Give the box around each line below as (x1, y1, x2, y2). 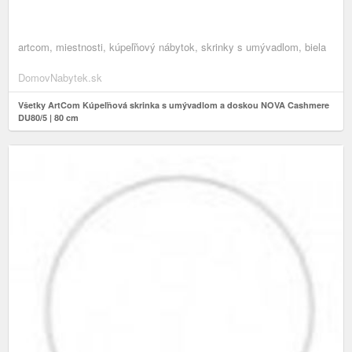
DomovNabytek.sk (18, 70, 102, 86)
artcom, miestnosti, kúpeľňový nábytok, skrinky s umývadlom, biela (18, 39, 326, 55)
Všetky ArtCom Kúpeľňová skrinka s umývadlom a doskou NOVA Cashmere (18, 99, 329, 112)
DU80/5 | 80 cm (18, 112, 79, 124)
